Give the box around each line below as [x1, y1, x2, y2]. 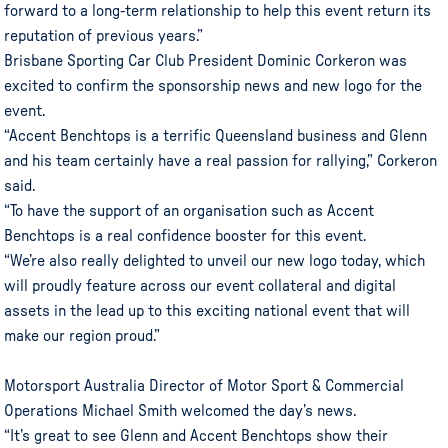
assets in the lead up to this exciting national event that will [4, 302, 411, 319]
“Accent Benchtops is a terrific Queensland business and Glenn [4, 127, 428, 144]
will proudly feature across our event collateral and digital [4, 277, 397, 294]
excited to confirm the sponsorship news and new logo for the [4, 77, 423, 94]
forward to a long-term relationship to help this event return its [4, 2, 432, 19]
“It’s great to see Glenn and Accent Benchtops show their [4, 427, 389, 444]
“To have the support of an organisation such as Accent [4, 202, 375, 219]
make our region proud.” [4, 327, 161, 344]
